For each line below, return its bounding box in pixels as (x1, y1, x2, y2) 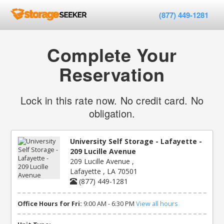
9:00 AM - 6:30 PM (83, 199, 135, 208)
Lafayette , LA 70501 (70, 166, 138, 176)
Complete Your (47, 41, 177, 67)
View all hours (136, 199, 178, 208)
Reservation (59, 61, 165, 87)
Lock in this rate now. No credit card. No (20, 93, 204, 107)
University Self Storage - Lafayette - (70, 136, 202, 146)
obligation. (88, 106, 135, 120)
